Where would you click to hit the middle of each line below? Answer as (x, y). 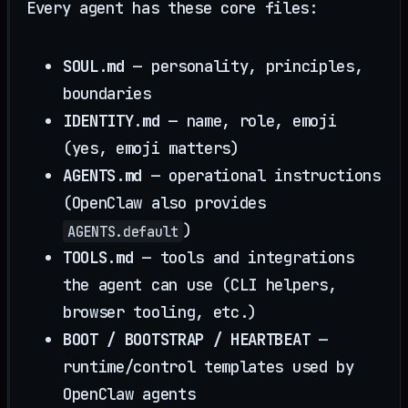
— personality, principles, (244, 66)
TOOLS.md (98, 258)
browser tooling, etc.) (160, 312)
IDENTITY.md (112, 121)
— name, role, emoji (248, 121)
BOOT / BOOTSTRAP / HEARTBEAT (187, 340)
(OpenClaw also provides (164, 203)
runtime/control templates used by (209, 367)
